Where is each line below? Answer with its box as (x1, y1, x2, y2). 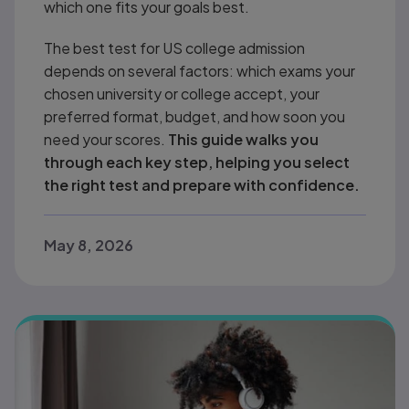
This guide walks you (168, 129, 320, 149)
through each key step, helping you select (44, 152, 351, 172)
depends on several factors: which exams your (44, 60, 356, 80)
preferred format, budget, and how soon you (44, 106, 346, 126)
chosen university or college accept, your (44, 83, 320, 103)
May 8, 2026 (44, 235, 134, 255)
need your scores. (44, 129, 169, 149)
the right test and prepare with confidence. (44, 174, 361, 194)
